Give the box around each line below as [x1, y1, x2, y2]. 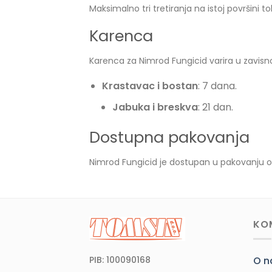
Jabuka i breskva [112, 100, 198, 114]
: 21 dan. [198, 100, 233, 114]
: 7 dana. [197, 79, 237, 93]
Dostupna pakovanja [89, 126, 250, 148]
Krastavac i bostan [101, 79, 198, 93]
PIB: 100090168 [89, 253, 151, 266]
